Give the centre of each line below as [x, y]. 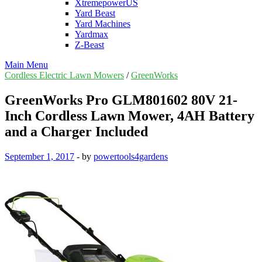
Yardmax [92, 34]
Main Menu [26, 65]
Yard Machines [103, 24]
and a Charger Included [76, 131]
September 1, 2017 [39, 156]
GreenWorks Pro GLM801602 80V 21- [121, 100]
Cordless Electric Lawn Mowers [64, 75]
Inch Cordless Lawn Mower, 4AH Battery [130, 116]
